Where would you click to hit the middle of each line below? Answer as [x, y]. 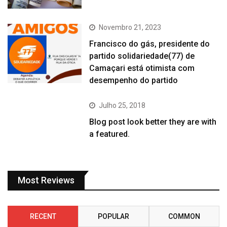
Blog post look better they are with [153, 122]
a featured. [110, 134]
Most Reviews [46, 180]
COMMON [184, 216]
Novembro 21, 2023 [130, 27]
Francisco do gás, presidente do [150, 44]
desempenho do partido [134, 80]
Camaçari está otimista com [142, 68]
